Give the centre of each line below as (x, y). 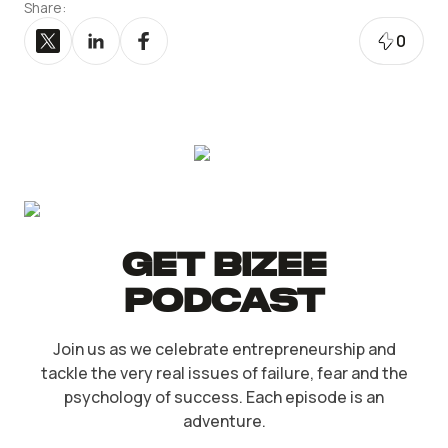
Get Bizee (224, 267)
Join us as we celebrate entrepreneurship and (224, 349)
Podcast (224, 303)
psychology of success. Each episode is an (224, 397)
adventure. (224, 421)
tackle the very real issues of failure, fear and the (224, 373)
